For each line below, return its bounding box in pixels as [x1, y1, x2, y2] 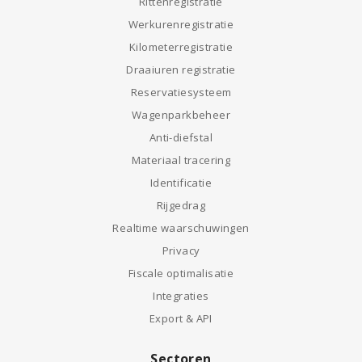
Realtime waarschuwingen [112, 221, 250, 235]
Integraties [153, 288, 209, 303]
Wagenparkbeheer [132, 107, 230, 122]
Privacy [162, 243, 200, 258]
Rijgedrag [156, 198, 206, 213]
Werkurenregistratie [128, 17, 234, 32]
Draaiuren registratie [126, 62, 236, 77]
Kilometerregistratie [129, 40, 233, 54]
